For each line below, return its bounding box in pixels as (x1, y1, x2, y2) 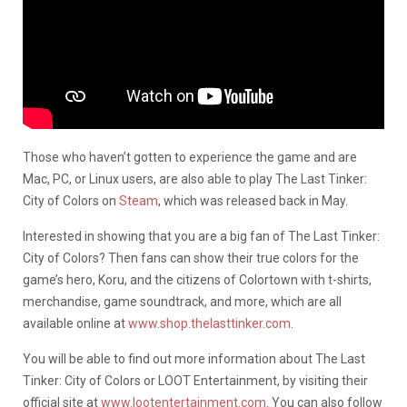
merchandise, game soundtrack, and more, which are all (23, 294, 342, 310)
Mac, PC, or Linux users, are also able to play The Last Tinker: (23, 172, 367, 187)
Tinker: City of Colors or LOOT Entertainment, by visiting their (23, 373, 368, 389)
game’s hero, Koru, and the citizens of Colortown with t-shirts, (23, 273, 372, 288)
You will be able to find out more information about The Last (23, 352, 365, 367)
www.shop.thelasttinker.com (128, 316, 291, 332)
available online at (23, 316, 128, 332)
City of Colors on (23, 194, 119, 209)
